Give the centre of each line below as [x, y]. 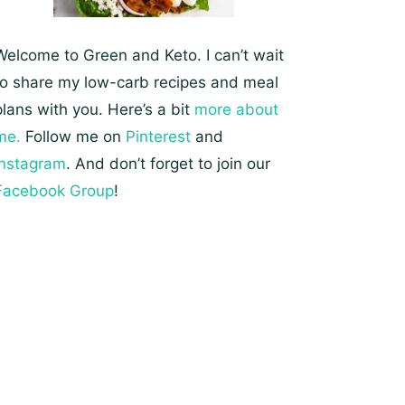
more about [236, 110]
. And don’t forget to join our [168, 164]
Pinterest [158, 137]
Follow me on [73, 137]
